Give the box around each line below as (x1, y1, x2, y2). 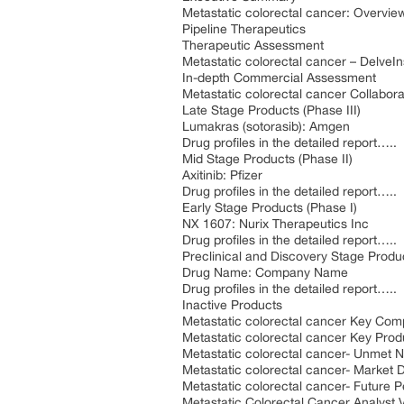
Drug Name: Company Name (182, 265, 348, 280)
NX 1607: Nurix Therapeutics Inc (182, 216, 369, 231)
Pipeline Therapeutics (182, 22, 306, 36)
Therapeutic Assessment (182, 38, 324, 52)
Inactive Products (182, 298, 282, 312)
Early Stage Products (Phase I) (182, 200, 357, 215)
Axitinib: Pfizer (182, 168, 262, 182)
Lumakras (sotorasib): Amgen (182, 119, 350, 133)
